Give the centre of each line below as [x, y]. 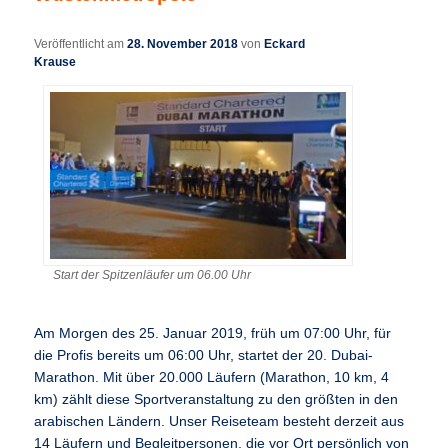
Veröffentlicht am [81, 43]
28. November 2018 [183, 43]
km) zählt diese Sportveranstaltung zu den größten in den [216, 400]
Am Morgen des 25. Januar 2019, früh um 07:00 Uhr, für [213, 334]
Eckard [285, 43]
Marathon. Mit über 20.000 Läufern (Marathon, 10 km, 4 [212, 378]
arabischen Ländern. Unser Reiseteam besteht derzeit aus [219, 422]
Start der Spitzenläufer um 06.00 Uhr [152, 274]
